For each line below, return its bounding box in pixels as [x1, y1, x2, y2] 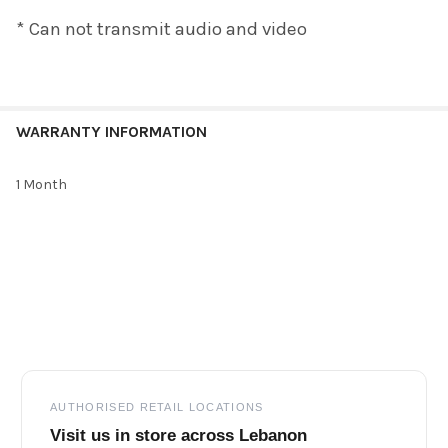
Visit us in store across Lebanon [50, 425, 307, 445]
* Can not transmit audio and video [16, 17, 307, 40]
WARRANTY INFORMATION [16, 121, 207, 141]
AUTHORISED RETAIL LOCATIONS [50, 400, 264, 413]
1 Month [16, 175, 67, 193]
